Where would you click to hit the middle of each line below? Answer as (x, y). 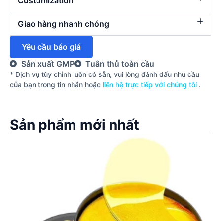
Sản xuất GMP (48, 64)
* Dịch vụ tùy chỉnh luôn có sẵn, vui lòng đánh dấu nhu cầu (105, 74)
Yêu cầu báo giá (51, 47)
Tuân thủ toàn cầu (120, 64)
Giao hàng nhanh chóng (63, 24)
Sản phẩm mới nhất (74, 125)
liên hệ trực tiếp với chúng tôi (150, 85)
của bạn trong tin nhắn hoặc (56, 85)
